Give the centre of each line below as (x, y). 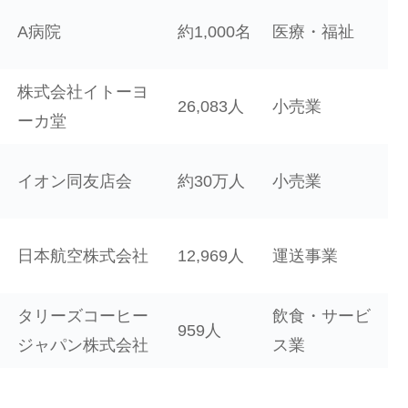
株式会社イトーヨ (83, 92)
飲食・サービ (321, 316)
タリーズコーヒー (83, 316)
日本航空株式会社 (83, 256)
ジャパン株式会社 (83, 346)
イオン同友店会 (75, 182)
